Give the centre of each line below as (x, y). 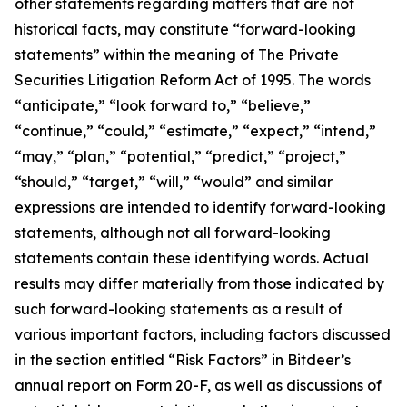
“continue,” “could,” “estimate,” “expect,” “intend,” (195, 131)
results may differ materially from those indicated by (199, 283)
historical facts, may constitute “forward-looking (185, 29)
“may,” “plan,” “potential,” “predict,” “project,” (180, 156)
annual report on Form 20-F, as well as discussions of (198, 385)
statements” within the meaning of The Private (177, 55)
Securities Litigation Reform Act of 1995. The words (193, 80)
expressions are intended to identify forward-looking (200, 207)
